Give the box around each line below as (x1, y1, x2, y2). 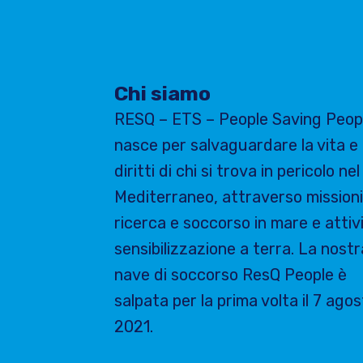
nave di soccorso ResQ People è (114, 264, 347, 284)
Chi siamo (114, 81, 211, 105)
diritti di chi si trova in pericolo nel (114, 160, 360, 181)
